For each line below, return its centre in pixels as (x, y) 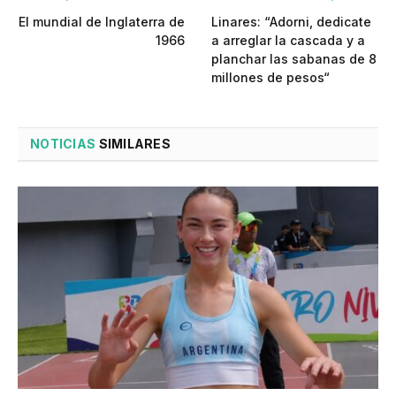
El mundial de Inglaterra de (102, 21)
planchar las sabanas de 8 (294, 58)
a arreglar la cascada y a (288, 40)
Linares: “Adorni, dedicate (291, 21)
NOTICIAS (63, 143)
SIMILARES (133, 143)
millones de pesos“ (270, 77)
